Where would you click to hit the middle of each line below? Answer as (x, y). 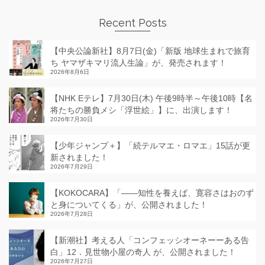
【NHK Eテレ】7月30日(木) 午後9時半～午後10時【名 (151, 98)
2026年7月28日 (72, 214)
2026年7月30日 (72, 119)
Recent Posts (132, 23)
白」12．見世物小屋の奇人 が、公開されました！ (143, 252)
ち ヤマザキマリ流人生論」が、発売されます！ (138, 63)
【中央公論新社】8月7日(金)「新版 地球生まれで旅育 (150, 51)
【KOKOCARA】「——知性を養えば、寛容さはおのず (152, 193)
